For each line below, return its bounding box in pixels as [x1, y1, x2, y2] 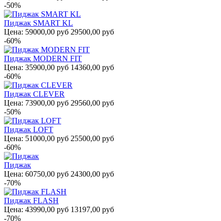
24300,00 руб [69, 169, 114, 178]
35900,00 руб [25, 63, 69, 72]
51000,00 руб [25, 134, 69, 143]
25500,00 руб [69, 134, 114, 143]
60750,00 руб [25, 169, 69, 178]
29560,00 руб [69, 98, 114, 107]
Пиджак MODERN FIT [4, 54, 82, 63]
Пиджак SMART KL [4, 18, 73, 27]
